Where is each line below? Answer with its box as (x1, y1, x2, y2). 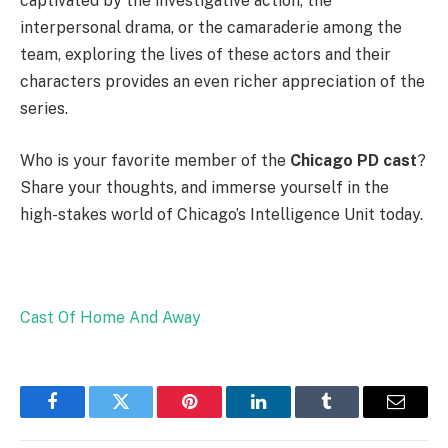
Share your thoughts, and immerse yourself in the (20, 177, 389, 197)
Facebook (50, 407, 121, 426)
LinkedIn (256, 407, 323, 426)
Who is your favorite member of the (20, 150, 290, 170)
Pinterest (188, 407, 252, 426)
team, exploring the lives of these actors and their (20, 45, 391, 65)
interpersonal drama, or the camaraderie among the (20, 18, 402, 38)
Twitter (119, 407, 172, 426)
